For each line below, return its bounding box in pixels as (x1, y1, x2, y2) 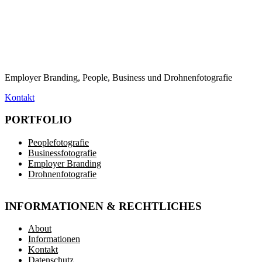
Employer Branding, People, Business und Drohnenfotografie (5, 72, 232, 82)
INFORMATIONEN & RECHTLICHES (5, 199, 202, 212)
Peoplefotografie (28, 137, 89, 148)
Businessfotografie (28, 148, 96, 158)
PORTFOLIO (5, 113, 72, 126)
